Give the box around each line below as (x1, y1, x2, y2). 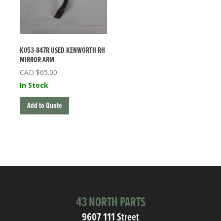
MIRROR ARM (20, 55, 54, 66)
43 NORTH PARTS (75, 194, 146, 211)
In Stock (20, 80, 48, 90)
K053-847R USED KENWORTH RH (20, 45, 105, 56)
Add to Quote (27, 101, 62, 111)
